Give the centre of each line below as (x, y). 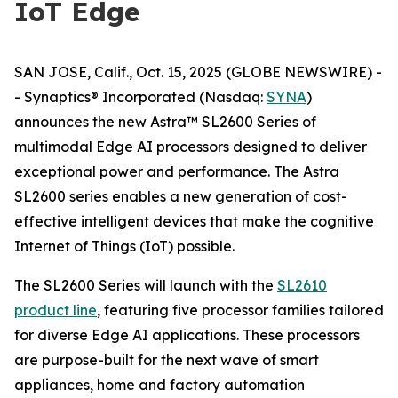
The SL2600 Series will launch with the (146, 285)
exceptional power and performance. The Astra (177, 171)
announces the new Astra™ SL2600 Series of (165, 122)
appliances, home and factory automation (159, 385)
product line (56, 310)
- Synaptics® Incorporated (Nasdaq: (140, 97)
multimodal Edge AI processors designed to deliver (191, 147)
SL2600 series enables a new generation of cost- (181, 196)
